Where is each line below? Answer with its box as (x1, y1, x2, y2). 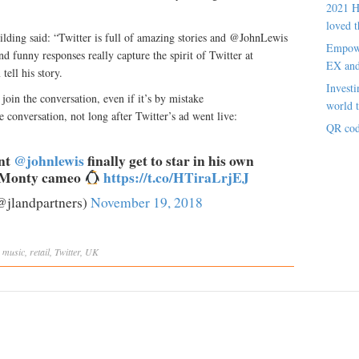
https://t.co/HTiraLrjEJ (103, 167, 249, 188)
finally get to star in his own (84, 150, 254, 171)
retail (30, 245, 50, 258)
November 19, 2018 (91, 193, 203, 212)
